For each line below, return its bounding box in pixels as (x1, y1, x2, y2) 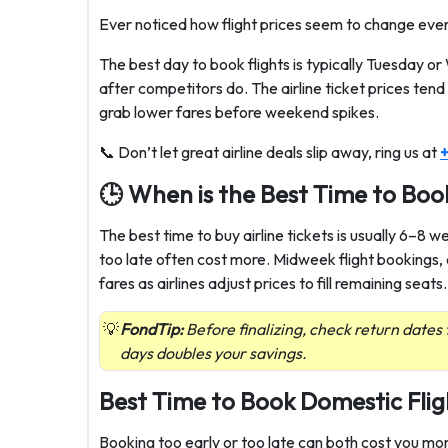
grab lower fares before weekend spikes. (99, 102, 379, 122)
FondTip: (120, 319, 183, 339)
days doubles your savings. (120, 343, 307, 363)
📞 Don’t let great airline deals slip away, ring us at (99, 142, 440, 162)
